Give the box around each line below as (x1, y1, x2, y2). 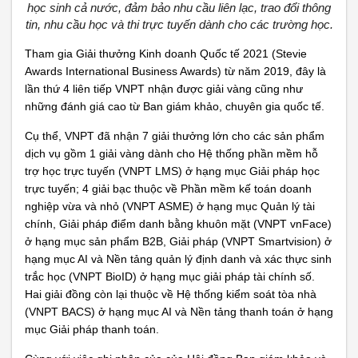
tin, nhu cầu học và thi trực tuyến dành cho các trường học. (25, 18, 333, 31)
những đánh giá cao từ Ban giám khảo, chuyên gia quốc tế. (25, 100, 324, 113)
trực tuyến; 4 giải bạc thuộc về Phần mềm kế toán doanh (25, 182, 312, 195)
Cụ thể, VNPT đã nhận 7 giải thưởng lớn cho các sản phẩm (25, 129, 324, 142)
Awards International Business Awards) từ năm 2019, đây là (25, 65, 326, 78)
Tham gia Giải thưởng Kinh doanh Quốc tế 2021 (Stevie (25, 47, 307, 60)
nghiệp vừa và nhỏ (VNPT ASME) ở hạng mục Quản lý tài (25, 200, 315, 213)
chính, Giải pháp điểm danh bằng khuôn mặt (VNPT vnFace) (25, 217, 332, 230)
